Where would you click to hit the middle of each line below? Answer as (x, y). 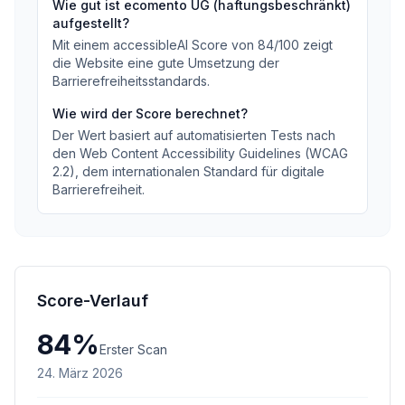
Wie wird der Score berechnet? (150, 113)
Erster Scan (133, 349)
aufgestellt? (91, 23)
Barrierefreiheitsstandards (130, 81)
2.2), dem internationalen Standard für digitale (188, 171)
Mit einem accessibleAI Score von (155, 45)
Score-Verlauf (93, 301)
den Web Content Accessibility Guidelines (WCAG (200, 153)
